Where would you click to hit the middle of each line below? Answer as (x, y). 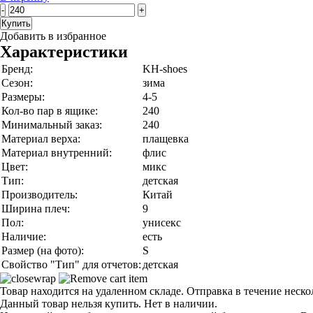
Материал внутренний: (57, 153)
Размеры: (23, 97)
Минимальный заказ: (52, 125)
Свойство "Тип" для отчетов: (71, 264)
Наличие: (24, 236)
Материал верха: (41, 139)
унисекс (162, 223)
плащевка (166, 139)
